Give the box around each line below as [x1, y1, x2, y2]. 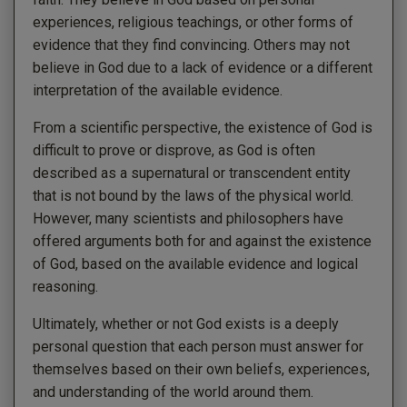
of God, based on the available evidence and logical [33, 254, 358, 273]
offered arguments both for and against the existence [33, 232, 372, 250]
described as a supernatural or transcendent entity [33, 164, 351, 182]
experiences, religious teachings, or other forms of [33, 13, 353, 31]
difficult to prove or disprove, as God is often [33, 141, 315, 159]
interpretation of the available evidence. [33, 81, 283, 99]
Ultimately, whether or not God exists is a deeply [33, 314, 339, 333]
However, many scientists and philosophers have [33, 209, 343, 227]
